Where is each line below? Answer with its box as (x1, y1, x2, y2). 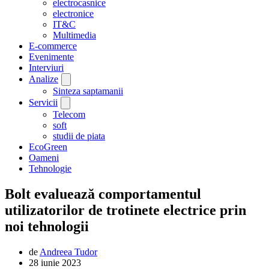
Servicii (29, 97, 58, 108)
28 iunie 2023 (29, 257, 81, 268)
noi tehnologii (5, 219, 89, 235)
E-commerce (29, 41, 77, 52)
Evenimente (29, 52, 74, 62)
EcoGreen (29, 142, 67, 153)
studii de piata (53, 131, 105, 142)
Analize (29, 74, 58, 85)
